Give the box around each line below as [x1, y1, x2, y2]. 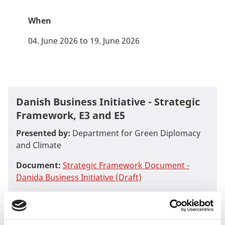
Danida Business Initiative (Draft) [16, 172, 142, 183]
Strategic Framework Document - [63, 160, 189, 171]
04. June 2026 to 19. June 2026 [28, 35, 140, 47]
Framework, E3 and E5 [16, 108, 125, 123]
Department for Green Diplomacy [70, 128, 200, 139]
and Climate [16, 140, 61, 151]
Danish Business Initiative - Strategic [16, 95, 200, 109]
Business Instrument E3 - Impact [63, 192, 186, 203]
